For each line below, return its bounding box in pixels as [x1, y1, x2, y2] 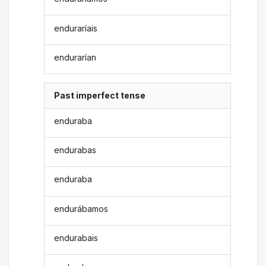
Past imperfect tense [54, 90, 146, 101]
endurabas [54, 145, 97, 156]
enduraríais [54, 23, 98, 33]
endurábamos [54, 203, 109, 214]
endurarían [54, 52, 97, 62]
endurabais [54, 233, 99, 243]
